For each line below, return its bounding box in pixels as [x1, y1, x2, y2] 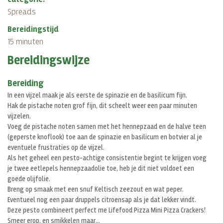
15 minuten [7, 37, 43, 46]
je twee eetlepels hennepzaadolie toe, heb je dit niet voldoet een [7, 165, 194, 172]
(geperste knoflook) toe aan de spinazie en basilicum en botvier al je [7, 133, 202, 141]
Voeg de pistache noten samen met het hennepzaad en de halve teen [7, 123, 206, 130]
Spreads [7, 7, 36, 16]
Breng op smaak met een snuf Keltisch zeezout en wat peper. [7, 186, 184, 193]
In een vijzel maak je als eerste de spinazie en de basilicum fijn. [7, 92, 187, 99]
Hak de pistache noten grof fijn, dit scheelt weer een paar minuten [7, 102, 197, 110]
